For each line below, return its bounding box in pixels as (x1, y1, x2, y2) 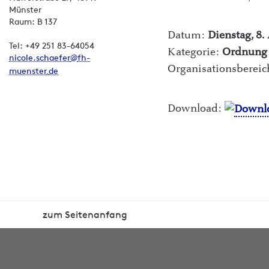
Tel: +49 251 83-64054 (9, 40, 94, 52)
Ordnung (222, 46, 268, 58)
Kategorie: (168, 46, 223, 58)
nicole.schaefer (9, 52, 70, 64)
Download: (168, 102, 225, 115)
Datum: (168, 29, 208, 41)
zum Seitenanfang (43, 208, 127, 220)
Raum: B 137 (9, 16, 57, 28)
